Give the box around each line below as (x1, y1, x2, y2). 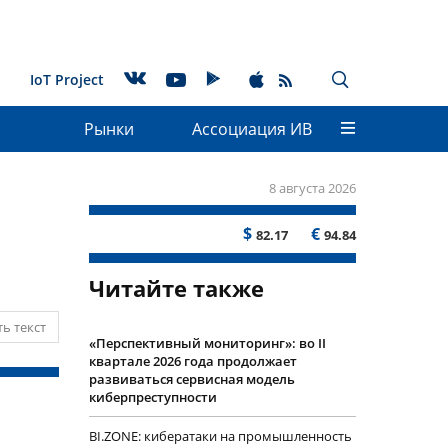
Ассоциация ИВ (192, 118, 312, 140)
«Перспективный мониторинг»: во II (88, 334, 326, 352)
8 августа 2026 (269, 179, 356, 197)
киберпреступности (88, 388, 217, 406)
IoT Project (30, 70, 104, 89)
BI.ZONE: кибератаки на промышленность (88, 427, 352, 445)
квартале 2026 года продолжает (88, 352, 297, 370)
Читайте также (88, 273, 264, 303)
